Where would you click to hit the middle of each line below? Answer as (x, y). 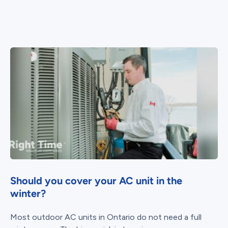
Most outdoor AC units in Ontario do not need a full (106, 217)
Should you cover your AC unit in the (96, 181)
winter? (28, 194)
